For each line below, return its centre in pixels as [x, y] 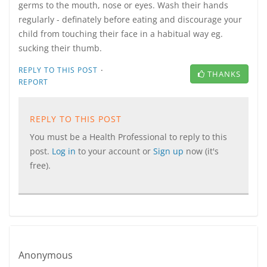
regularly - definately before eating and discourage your [130, 19]
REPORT [33, 82]
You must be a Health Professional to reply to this [128, 137]
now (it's [202, 151]
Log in [65, 151]
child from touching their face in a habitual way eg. [121, 34]
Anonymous [46, 255]
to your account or [116, 151]
